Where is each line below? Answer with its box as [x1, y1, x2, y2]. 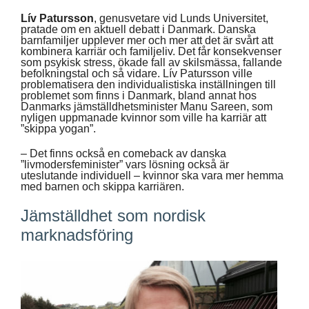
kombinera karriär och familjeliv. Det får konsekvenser [21, 45, 281, 57]
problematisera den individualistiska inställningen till [21, 78, 276, 90]
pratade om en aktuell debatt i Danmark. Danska [21, 23, 256, 35]
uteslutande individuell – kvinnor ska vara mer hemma [21, 169, 283, 181]
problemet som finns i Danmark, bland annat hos [21, 89, 257, 101]
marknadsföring [21, 225, 133, 244]
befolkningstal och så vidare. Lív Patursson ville [21, 67, 252, 79]
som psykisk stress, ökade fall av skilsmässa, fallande [21, 56, 282, 68]
